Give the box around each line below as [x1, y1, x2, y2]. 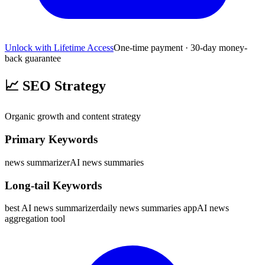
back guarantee [5, 53, 61, 63]
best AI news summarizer [5, 203, 99, 214]
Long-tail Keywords [5, 179, 102, 192]
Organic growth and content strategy [5, 111, 141, 122]
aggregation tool [5, 214, 65, 224]
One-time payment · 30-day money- [114, 42, 247, 53]
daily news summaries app [99, 203, 197, 214]
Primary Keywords [5, 133, 98, 146]
